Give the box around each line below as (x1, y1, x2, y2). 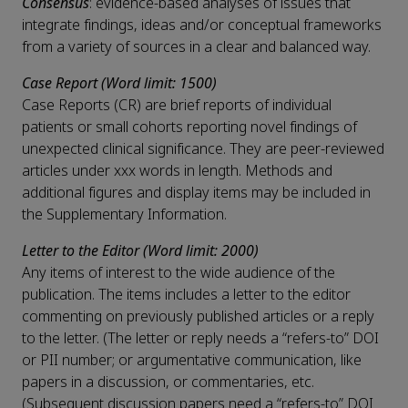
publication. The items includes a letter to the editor (22, 284, 351, 306)
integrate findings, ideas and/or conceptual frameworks (22, 15, 382, 36)
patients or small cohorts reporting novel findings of (22, 117, 357, 138)
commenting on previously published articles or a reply (22, 306, 374, 328)
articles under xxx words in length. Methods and (22, 160, 332, 182)
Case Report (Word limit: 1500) (22, 73, 217, 95)
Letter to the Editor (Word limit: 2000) (22, 240, 259, 262)
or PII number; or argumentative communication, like (22, 350, 362, 372)
